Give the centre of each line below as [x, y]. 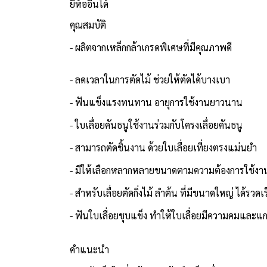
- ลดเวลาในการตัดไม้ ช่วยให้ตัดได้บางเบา [150, 79]
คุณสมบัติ [88, 24]
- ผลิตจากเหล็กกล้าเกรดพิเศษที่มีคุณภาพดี [151, 47]
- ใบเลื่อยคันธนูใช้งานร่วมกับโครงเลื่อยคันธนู [156, 125]
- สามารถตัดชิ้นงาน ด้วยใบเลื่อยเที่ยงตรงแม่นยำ [163, 147]
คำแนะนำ [89, 249]
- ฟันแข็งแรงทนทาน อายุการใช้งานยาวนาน [156, 102]
